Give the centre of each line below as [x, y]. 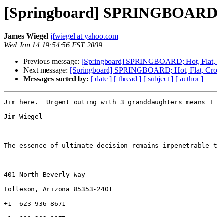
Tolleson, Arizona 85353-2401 [58, 189]
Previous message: [52, 62]
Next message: [46, 70]
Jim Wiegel [23, 117]
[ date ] [101, 79]
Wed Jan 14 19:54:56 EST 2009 [53, 45]
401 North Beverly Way [50, 175]
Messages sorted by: [56, 79]
